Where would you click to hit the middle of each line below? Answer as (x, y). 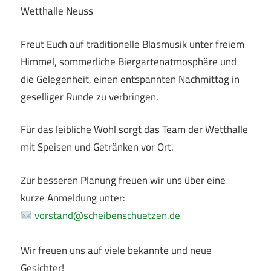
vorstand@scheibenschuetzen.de (108, 215)
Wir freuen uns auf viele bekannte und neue (116, 250)
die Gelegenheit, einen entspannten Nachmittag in (130, 79)
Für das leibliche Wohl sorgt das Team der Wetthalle (134, 130)
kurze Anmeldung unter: (73, 198)
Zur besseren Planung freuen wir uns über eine (123, 180)
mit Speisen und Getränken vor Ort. (97, 147)
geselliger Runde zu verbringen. (90, 96)
